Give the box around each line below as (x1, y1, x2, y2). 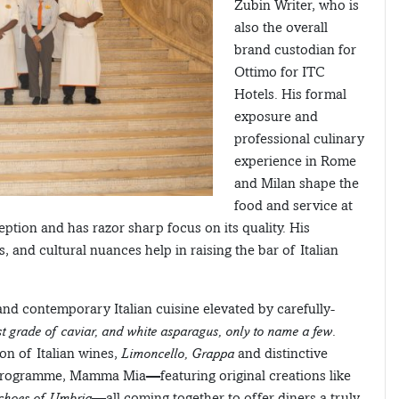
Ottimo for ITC (234, 63, 325, 81)
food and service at (234, 197, 353, 215)
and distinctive (234, 345, 328, 362)
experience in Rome (234, 152, 356, 170)
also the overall (234, 19, 328, 37)
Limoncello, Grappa (121, 345, 234, 362)
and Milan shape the (234, 175, 359, 192)
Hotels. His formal (234, 85, 346, 103)
